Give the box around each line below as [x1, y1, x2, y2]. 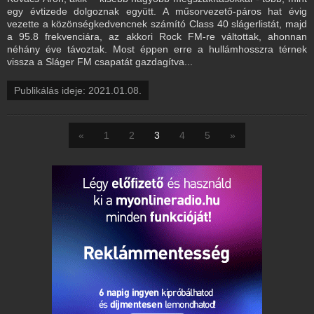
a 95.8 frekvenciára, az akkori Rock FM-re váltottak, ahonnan [7, 30, 307, 42]
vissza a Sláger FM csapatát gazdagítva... [7, 55, 193, 67]
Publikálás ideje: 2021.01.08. [14, 84, 142, 96]
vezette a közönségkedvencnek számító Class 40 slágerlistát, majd [7, 18, 307, 29]
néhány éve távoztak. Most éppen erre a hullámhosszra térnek [7, 43, 307, 55]
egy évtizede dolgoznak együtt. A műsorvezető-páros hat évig [7, 5, 307, 17]
